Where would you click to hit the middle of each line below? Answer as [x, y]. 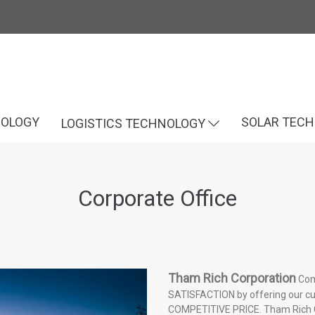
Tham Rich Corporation [232, 278]
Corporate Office [157, 198]
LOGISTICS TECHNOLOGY [134, 123]
